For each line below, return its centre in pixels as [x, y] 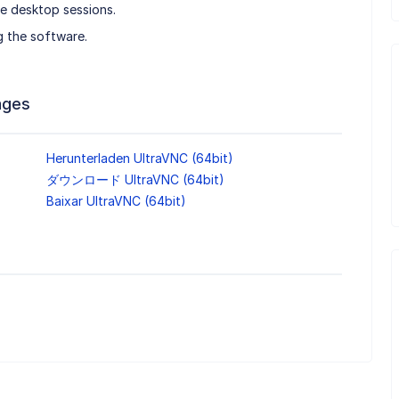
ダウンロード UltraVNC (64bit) [135, 180]
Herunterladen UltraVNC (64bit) [139, 159]
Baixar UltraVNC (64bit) [116, 201]
